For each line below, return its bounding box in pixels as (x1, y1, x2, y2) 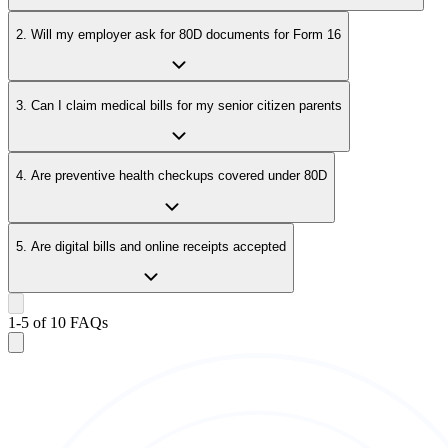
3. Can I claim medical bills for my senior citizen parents (16, 97, 342, 113)
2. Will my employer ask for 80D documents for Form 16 (16, 27, 341, 43)
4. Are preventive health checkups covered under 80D (16, 168, 327, 184)
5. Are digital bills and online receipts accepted (16, 238, 286, 254)
